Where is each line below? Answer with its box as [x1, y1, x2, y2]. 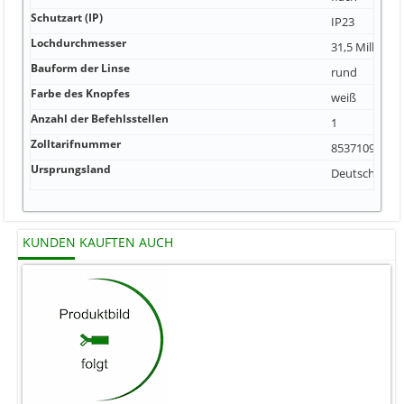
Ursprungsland [31, 161, 111, 177]
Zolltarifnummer [31, 135, 121, 151]
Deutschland [331, 164, 399, 181]
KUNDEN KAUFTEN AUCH [23, 234, 173, 252]
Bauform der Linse [31, 60, 130, 76]
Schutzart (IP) [31, 9, 103, 25]
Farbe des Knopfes [31, 85, 130, 101]
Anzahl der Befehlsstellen [31, 110, 169, 126]
